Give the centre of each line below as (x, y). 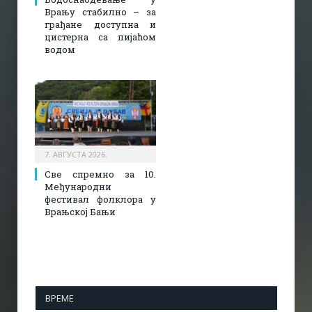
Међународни (78, 187)
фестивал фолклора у (100, 200)
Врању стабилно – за (100, 12)
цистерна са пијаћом (100, 37)
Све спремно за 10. (100, 174)
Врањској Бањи (80, 212)
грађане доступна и (100, 25)
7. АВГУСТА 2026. (76, 155)
